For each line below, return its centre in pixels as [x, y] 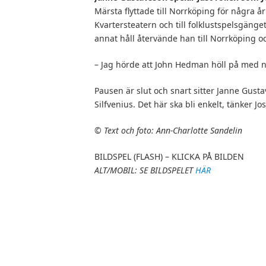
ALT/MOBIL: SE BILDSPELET [145, 170]
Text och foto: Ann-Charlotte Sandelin [173, 130]
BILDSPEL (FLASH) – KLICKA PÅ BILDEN [169, 156]
